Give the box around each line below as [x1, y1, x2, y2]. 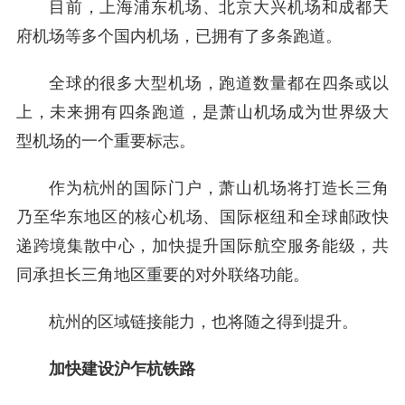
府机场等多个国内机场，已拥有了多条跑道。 [15, 27, 342, 46]
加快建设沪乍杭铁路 [48, 360, 195, 379]
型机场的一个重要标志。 [15, 132, 195, 151]
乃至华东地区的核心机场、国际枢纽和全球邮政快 [15, 208, 390, 227]
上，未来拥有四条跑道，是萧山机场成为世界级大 [15, 103, 390, 122]
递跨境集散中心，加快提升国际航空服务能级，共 [15, 237, 390, 256]
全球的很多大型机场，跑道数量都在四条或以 [48, 74, 390, 93]
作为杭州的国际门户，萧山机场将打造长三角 [48, 179, 390, 198]
